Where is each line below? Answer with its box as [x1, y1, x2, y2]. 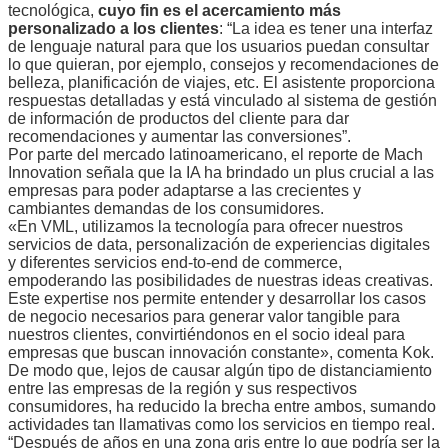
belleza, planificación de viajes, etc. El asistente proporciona [8, 73, 435, 91]
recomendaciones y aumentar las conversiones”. [8, 127, 351, 145]
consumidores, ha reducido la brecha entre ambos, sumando [8, 397, 436, 415]
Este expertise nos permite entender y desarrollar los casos [8, 289, 426, 307]
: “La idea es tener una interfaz [219, 19, 433, 37]
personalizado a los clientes [8, 19, 219, 37]
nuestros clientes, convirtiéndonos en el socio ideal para [8, 325, 405, 343]
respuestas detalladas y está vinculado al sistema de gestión [8, 91, 437, 109]
